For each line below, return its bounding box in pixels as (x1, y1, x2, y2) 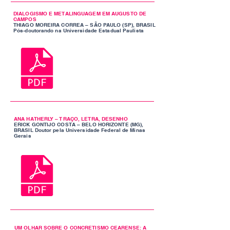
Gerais (14, 132, 31, 139)
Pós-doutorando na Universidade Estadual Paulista (13, 27, 144, 33)
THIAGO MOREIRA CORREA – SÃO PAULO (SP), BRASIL (13, 22, 156, 28)
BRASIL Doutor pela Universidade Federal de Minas (14, 127, 145, 133)
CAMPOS (13, 16, 36, 22)
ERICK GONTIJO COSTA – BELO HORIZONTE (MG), (14, 121, 144, 127)
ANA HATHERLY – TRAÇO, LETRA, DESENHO (14, 116, 128, 122)
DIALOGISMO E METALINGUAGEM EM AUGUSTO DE (13, 10, 147, 16)
